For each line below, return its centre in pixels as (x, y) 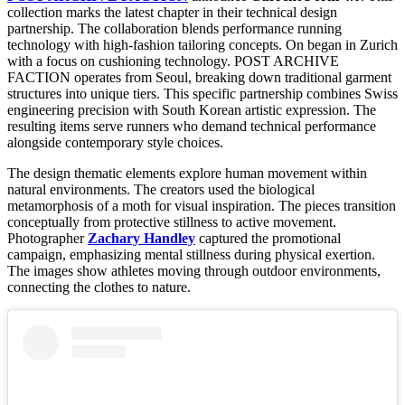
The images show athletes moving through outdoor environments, (194, 271)
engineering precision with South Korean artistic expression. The (192, 110)
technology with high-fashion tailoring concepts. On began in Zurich (202, 45)
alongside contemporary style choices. (115, 143)
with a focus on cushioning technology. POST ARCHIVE (173, 61)
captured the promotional (268, 239)
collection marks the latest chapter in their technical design (172, 13)
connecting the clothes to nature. (99, 287)
